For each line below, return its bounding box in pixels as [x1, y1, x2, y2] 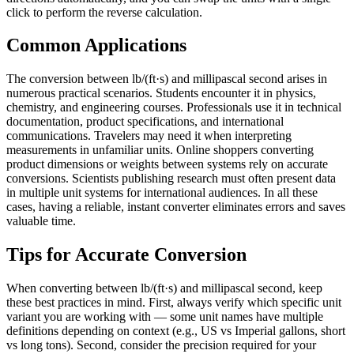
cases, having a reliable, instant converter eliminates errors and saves [6, 200, 345, 214]
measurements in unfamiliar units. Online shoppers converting [6, 143, 314, 157]
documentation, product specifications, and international [6, 115, 284, 129]
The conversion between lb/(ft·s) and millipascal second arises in [6, 72, 327, 86]
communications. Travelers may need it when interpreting [6, 129, 292, 143]
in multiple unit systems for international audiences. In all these [6, 186, 318, 200]
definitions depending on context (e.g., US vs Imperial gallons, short [6, 324, 345, 338]
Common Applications [6, 35, 186, 56]
